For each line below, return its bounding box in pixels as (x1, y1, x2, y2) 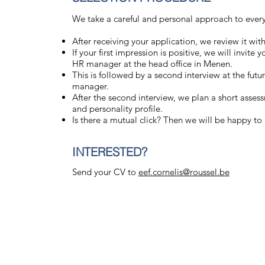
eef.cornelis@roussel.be (138, 166, 230, 177)
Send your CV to (72, 166, 138, 177)
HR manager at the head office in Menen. (72, 58, 232, 69)
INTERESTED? (72, 144, 151, 159)
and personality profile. (72, 103, 163, 114)
